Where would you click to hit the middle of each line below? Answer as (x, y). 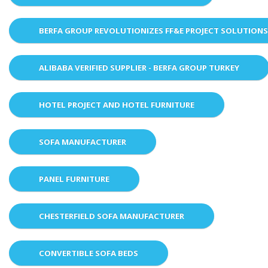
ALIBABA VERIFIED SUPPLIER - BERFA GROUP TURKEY (139, 68)
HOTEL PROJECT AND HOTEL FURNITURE (117, 105)
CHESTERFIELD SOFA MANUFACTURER (112, 216)
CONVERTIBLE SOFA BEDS (89, 253)
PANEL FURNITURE (74, 179)
